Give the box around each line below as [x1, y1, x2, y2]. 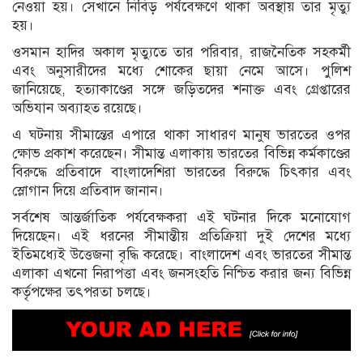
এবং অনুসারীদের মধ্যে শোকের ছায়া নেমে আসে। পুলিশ [12, 62, 351, 79]
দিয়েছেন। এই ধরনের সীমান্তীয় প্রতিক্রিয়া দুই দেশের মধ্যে [12, 227, 351, 245]
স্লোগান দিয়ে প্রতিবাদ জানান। [12, 181, 164, 199]
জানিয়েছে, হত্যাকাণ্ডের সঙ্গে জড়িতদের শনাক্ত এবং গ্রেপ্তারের [12, 80, 351, 98]
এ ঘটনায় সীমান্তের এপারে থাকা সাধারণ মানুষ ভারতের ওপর [12, 126, 351, 143]
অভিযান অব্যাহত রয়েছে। [12, 99, 143, 117]
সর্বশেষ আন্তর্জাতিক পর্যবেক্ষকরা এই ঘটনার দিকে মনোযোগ [12, 208, 351, 226]
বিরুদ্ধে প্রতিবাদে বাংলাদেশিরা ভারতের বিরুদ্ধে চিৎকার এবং [12, 163, 351, 181]
